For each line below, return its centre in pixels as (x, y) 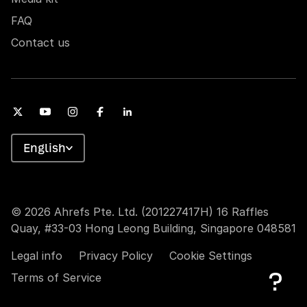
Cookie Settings (211, 256)
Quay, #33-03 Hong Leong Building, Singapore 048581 (153, 229)
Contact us (40, 43)
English (45, 148)
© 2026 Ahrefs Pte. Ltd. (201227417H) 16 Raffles (140, 212)
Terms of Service (56, 278)
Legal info (37, 256)
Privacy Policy (116, 256)
